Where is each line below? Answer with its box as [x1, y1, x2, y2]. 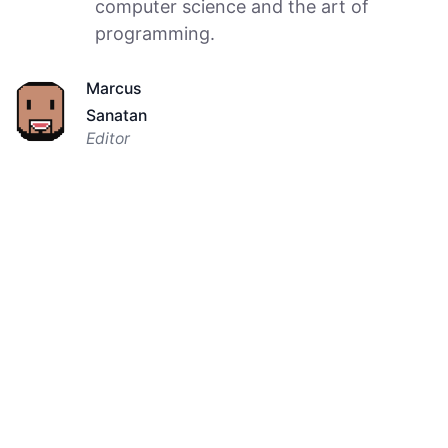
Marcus [85, 78, 141, 98]
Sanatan [85, 105, 147, 125]
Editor [85, 128, 130, 148]
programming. [94, 22, 215, 44]
